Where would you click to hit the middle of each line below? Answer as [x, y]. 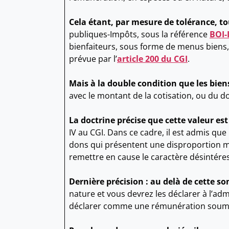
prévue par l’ [93, 59]
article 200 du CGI [152, 59]
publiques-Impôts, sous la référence [139, 35]
